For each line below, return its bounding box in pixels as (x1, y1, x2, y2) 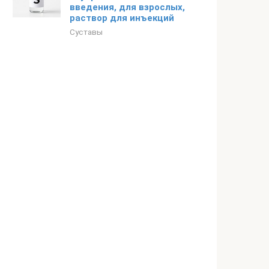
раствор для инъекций (70, 13, 174, 23)
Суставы (70, 27, 103, 37)
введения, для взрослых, (70, 2, 185, 13)
